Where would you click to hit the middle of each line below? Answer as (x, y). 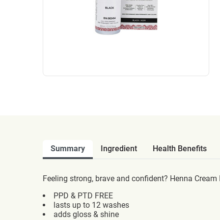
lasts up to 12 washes (91, 205)
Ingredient (119, 149)
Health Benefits (180, 149)
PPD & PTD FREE (83, 196)
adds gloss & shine (86, 214)
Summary (68, 149)
